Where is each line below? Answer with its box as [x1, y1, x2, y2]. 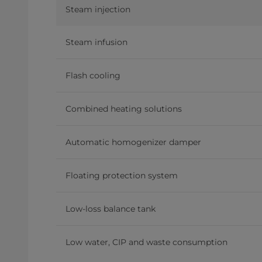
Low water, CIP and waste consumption [65, 237, 227, 248]
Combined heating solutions [65, 104, 182, 115]
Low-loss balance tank [65, 204, 156, 215]
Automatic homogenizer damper [65, 137, 201, 148]
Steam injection [65, 4, 130, 15]
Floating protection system [65, 170, 178, 181]
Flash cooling [65, 70, 120, 81]
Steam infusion [65, 37, 127, 48]
